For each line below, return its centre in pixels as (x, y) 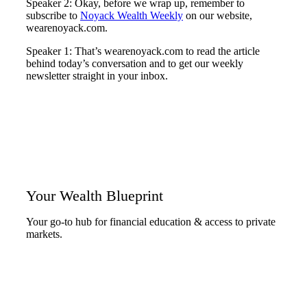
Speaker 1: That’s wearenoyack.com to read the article (143, 51)
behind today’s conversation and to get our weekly (135, 64)
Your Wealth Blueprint (95, 196)
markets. (44, 234)
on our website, (218, 16)
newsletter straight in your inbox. (97, 76)
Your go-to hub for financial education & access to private (151, 222)
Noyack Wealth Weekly (132, 16)
